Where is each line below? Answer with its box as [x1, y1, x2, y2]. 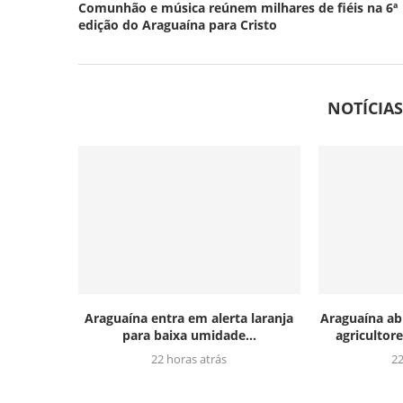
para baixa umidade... [121, 326, 256, 344]
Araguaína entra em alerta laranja [85, 309, 294, 327]
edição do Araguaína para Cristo [78, 16, 277, 34]
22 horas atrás [151, 350, 228, 367]
